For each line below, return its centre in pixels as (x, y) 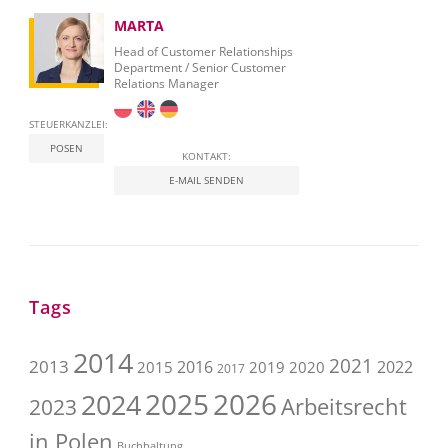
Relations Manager (166, 84)
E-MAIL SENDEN (206, 180)
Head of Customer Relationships (203, 52)
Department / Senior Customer (200, 68)
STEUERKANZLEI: (68, 124)
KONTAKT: (206, 156)
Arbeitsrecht (344, 406)
